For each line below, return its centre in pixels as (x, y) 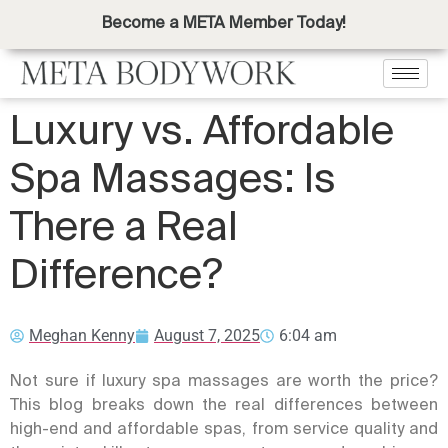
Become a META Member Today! (224, 22)
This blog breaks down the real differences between (224, 404)
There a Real (124, 226)
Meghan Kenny (82, 336)
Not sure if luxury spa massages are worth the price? (224, 380)
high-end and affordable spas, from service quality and (224, 428)
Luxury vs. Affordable (202, 130)
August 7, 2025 (207, 336)
